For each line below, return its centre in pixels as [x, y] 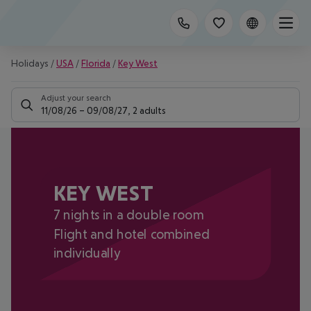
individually [87, 253]
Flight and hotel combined [131, 234]
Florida [96, 63]
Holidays [30, 63]
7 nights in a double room [128, 215]
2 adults [149, 110]
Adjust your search [76, 98]
